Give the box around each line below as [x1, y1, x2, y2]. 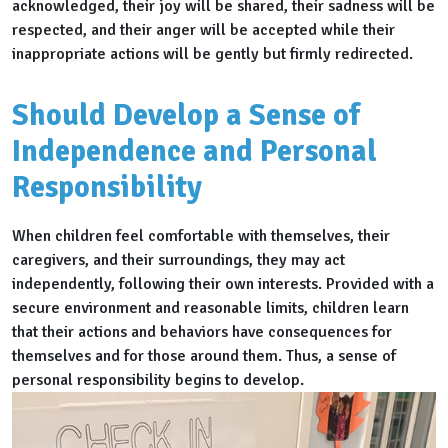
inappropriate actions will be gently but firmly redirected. [12, 44, 413, 65]
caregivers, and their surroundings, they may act [12, 250, 345, 271]
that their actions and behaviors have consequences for [12, 322, 392, 343]
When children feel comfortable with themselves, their [12, 226, 390, 247]
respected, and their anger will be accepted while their [12, 20, 395, 41]
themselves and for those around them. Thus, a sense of [12, 346, 396, 367]
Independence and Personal [12, 133, 377, 171]
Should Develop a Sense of [12, 97, 360, 135]
